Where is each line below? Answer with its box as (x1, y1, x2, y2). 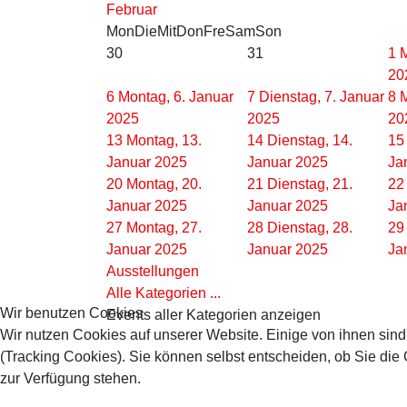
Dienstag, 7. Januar (259, 89, 384, 104)
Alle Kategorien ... (106, 285, 221, 301)
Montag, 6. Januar (118, 89, 233, 104)
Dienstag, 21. (267, 176, 352, 192)
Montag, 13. (126, 133, 202, 148)
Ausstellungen (106, 263, 199, 279)
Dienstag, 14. (267, 133, 352, 148)
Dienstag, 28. (267, 220, 352, 235)
